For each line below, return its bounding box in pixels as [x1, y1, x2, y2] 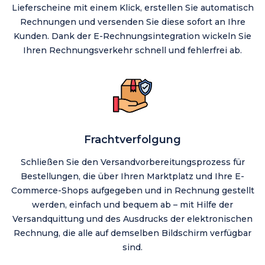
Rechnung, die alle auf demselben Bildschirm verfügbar [14, 228, 251, 239]
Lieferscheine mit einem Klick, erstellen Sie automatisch [11, 2, 254, 14]
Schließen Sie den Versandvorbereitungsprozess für [20, 157, 245, 168]
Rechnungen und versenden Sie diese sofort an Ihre [20, 17, 245, 28]
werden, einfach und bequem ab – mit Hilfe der [32, 199, 233, 211]
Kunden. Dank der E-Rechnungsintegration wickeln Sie [14, 31, 251, 42]
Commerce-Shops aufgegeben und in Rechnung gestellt [11, 185, 254, 196]
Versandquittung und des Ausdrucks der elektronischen [12, 214, 253, 225]
